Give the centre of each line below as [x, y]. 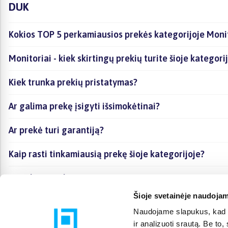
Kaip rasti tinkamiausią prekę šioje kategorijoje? [107, 154]
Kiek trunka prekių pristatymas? [73, 82]
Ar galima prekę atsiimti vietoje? [75, 178]
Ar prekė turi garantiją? [56, 130]
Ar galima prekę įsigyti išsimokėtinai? [84, 106]
